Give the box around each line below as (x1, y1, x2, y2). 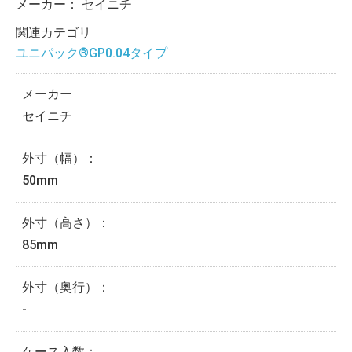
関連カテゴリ (16, 25, 91, 41)
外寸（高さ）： (22, 215, 110, 231)
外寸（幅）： (22, 151, 97, 167)
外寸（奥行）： (22, 280, 110, 295)
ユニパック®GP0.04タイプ (16, 46, 167, 61)
